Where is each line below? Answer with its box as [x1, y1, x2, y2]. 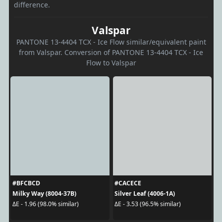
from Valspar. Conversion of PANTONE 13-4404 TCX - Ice [19, 47, 203, 57]
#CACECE [114, 178, 141, 187]
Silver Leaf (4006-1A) [114, 189, 175, 198]
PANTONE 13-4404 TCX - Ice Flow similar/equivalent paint [16, 37, 206, 47]
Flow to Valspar [86, 57, 136, 67]
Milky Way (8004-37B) [12, 189, 76, 198]
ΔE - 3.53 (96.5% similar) [114, 200, 181, 209]
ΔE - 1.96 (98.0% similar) [12, 200, 79, 209]
